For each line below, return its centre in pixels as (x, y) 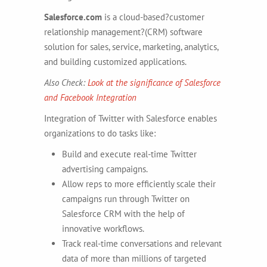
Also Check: (66, 82)
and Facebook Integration (90, 97)
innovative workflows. (103, 228)
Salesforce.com (73, 17)
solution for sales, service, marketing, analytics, (131, 46)
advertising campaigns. (105, 169)
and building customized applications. (115, 61)
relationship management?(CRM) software (123, 32)
